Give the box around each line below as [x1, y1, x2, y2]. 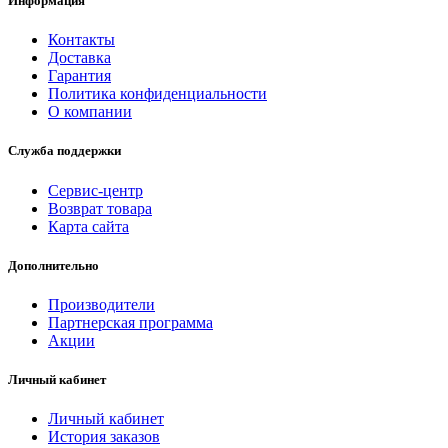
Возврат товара [48, 199, 152, 217]
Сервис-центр [48, 181, 143, 199]
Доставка [48, 49, 111, 67]
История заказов [48, 428, 160, 446]
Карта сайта [48, 217, 129, 235]
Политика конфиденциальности [48, 85, 267, 103]
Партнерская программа [48, 314, 213, 331]
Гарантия [48, 67, 111, 85]
